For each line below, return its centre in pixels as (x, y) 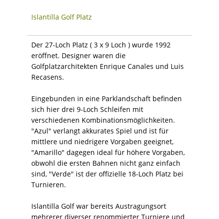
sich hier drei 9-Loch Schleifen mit (87, 109)
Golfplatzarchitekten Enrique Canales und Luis (108, 66)
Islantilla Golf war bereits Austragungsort (99, 206)
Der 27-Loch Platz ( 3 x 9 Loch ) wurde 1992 (101, 44)
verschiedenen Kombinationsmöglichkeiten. (103, 120)
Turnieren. (49, 184)
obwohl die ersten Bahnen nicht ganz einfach (106, 163)
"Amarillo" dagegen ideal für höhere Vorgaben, (108, 152)
